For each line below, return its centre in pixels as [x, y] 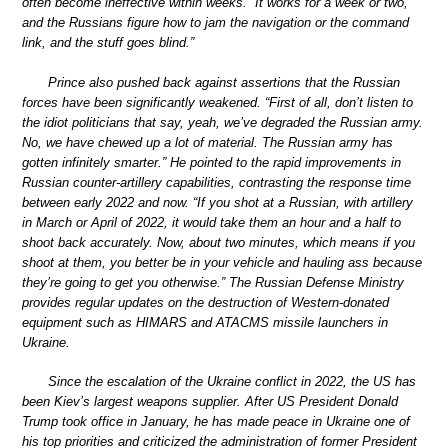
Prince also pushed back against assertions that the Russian [224, 82]
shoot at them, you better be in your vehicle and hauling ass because [222, 262]
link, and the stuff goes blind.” [108, 43]
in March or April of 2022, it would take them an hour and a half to [211, 222]
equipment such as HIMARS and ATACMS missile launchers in [205, 322]
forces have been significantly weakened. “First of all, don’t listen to [217, 102]
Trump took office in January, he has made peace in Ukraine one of [216, 422]
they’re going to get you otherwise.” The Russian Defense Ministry [213, 282]
